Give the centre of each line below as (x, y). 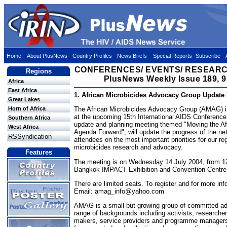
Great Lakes (24, 99)
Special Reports (172, 56)
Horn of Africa (27, 108)
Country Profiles (92, 56)
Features (39, 152)
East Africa (23, 90)
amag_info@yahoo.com (129, 191)
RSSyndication (30, 137)
